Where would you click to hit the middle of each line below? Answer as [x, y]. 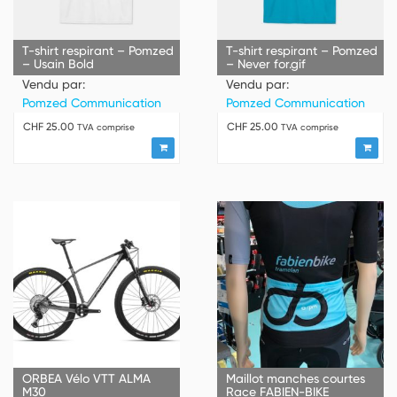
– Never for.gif [265, 63]
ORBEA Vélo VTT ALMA [86, 379]
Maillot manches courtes [295, 379]
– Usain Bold [58, 63]
